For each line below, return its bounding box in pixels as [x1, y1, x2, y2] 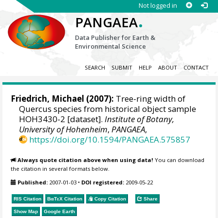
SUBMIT [111, 64, 132, 72]
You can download [153, 156, 205, 163]
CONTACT [183, 64, 209, 72]
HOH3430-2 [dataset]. [19, 113, 105, 125]
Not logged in [138, 1, 177, 10]
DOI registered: [81, 179, 125, 186]
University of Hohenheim [19, 124, 108, 135]
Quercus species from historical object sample [19, 103, 197, 115]
